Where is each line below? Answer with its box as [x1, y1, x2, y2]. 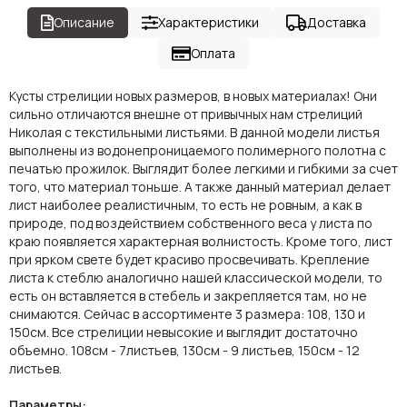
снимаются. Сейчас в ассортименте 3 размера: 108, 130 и [9, 304, 365, 323]
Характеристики [158, 13, 260, 31]
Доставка [307, 13, 367, 31]
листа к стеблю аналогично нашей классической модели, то [9, 268, 382, 286]
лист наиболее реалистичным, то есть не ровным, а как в [9, 195, 362, 213]
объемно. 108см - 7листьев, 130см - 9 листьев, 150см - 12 [9, 341, 360, 359]
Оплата [190, 44, 235, 62]
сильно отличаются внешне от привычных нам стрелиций [9, 104, 362, 123]
